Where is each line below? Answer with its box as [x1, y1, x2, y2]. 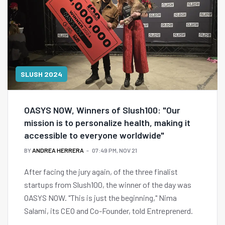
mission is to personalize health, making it [24, 117, 190, 129]
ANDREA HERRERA [32, 147, 84, 154]
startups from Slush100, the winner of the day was [24, 180, 191, 190]
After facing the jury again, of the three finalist [24, 167, 178, 177]
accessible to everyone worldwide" [24, 130, 164, 141]
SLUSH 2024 [21, 70, 62, 79]
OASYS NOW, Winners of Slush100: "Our [24, 104, 180, 116]
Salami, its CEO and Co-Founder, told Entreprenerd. [24, 206, 193, 216]
